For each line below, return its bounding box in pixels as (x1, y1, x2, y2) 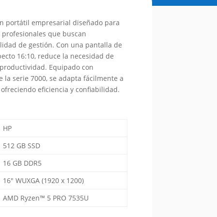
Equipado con (48, 62, 93, 72)
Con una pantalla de (56, 40, 122, 50)
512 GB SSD (2, 141, 40, 151)
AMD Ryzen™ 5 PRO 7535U (2, 193, 89, 203)
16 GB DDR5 (2, 158, 42, 168)
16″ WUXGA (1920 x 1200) (2, 176, 84, 186)
